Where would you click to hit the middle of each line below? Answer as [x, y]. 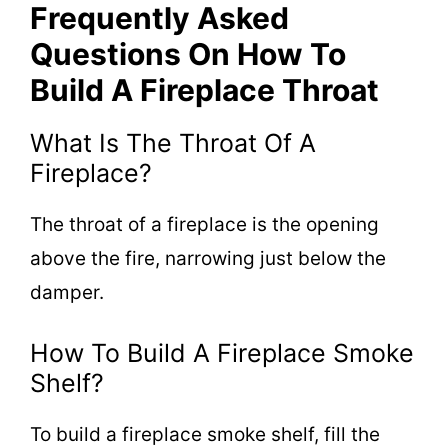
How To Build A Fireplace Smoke [222, 353]
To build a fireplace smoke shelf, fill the [205, 434]
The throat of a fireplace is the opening [204, 224]
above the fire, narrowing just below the [208, 258]
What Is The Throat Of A [173, 142]
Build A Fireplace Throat [204, 89]
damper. [67, 292]
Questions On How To [188, 53]
